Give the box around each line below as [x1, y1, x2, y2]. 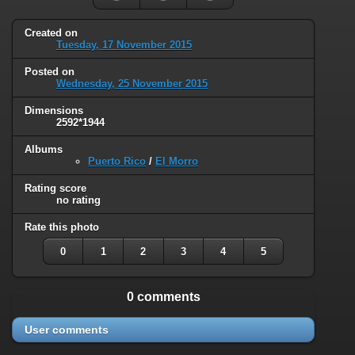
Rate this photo [25, 220, 99, 233]
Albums [25, 143, 63, 156]
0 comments [126, 290, 200, 304]
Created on [25, 27, 78, 40]
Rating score [25, 182, 86, 195]
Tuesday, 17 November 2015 [56, 39, 192, 52]
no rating [56, 194, 101, 207]
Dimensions [25, 105, 83, 117]
